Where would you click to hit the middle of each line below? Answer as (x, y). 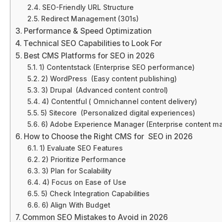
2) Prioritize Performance (83, 159)
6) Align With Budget (76, 205)
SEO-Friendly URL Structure (88, 7)
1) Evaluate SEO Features (81, 148)
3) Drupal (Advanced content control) (104, 90)
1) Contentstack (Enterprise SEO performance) (117, 67)
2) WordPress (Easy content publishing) (109, 79)
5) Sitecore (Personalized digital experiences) (118, 113)
